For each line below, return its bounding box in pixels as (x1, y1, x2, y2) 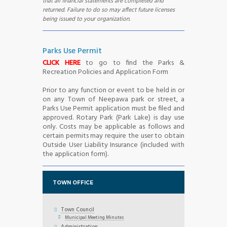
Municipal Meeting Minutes (64, 214, 124, 222)
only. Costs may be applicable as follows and (43, 121, 184, 133)
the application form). (43, 148, 108, 160)
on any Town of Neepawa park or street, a (43, 93, 184, 105)
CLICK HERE (43, 57, 81, 69)
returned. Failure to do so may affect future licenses (43, 5, 175, 16)
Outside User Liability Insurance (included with (43, 139, 184, 151)
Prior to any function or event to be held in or (43, 84, 184, 96)
